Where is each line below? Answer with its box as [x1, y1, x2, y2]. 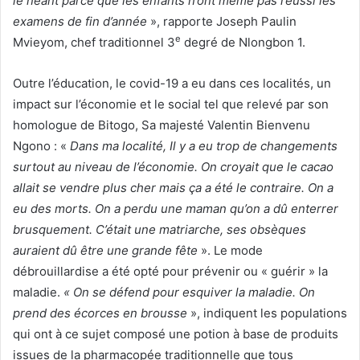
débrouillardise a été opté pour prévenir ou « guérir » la [13, 263, 328, 279]
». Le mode [198, 242, 263, 258]
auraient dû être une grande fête [13, 242, 198, 258]
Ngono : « [13, 137, 70, 153]
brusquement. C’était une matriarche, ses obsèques [13, 221, 306, 237]
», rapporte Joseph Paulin [147, 13, 297, 29]
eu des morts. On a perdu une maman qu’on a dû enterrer [13, 200, 338, 216]
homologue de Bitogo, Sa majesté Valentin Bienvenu [13, 117, 310, 133]
